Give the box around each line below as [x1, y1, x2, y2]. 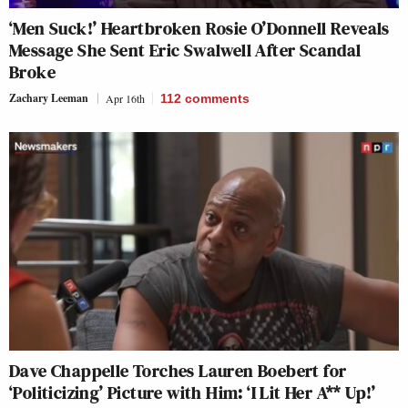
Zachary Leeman [9, 89, 88, 106]
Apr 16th [106, 90, 145, 106]
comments [185, 90, 250, 106]
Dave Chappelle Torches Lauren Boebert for [9, 358, 347, 384]
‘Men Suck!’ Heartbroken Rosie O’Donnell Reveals [9, 15, 390, 41]
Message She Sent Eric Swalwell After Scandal [9, 36, 362, 63]
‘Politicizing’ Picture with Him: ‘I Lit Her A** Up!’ [9, 380, 376, 406]
